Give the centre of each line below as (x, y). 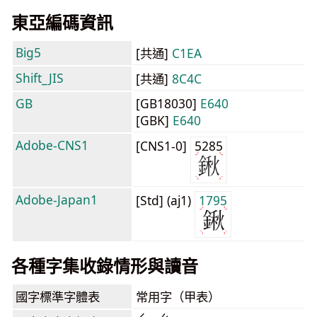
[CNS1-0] (163, 146)
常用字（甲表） (178, 297)
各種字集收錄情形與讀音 (105, 266)
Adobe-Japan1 (57, 200)
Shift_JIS (40, 78)
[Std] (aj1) (165, 200)
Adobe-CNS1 (52, 145)
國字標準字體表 (58, 296)
